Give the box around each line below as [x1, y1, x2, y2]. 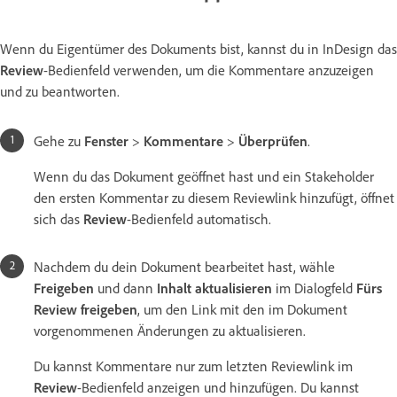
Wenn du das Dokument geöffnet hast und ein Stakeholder [34, 167, 374, 185]
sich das [34, 209, 83, 228]
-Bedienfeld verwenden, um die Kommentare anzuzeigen [43, 60, 374, 79]
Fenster [84, 131, 128, 150]
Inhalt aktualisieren [157, 278, 272, 297]
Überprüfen [238, 131, 307, 150]
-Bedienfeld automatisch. [127, 209, 271, 228]
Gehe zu [34, 131, 84, 150]
